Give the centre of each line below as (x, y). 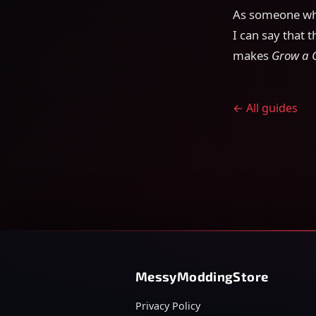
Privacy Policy (168, 305)
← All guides (265, 108)
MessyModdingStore (202, 276)
